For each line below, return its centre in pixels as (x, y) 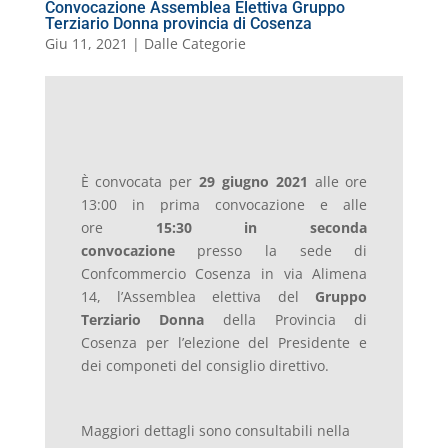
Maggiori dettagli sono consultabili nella (215, 431)
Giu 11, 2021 (86, 44)
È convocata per (140, 182)
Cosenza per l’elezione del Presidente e (224, 343)
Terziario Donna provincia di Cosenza (178, 24)
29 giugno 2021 (257, 182)
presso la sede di (271, 251)
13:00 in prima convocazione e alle (224, 205)
